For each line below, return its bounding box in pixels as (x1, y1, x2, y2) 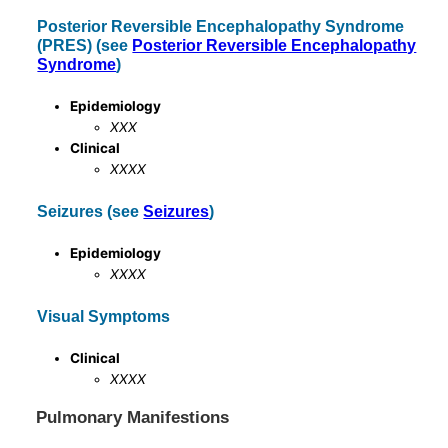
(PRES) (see (37, 36, 133, 55)
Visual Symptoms (37, 306, 171, 325)
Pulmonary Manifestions (36, 407, 230, 428)
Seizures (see (37, 201, 144, 220)
